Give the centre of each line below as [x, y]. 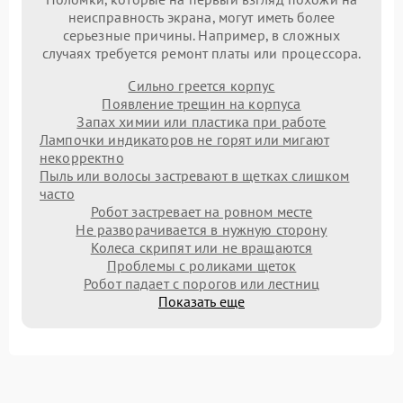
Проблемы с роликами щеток [201, 265]
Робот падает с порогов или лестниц [201, 283]
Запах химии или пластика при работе [201, 121]
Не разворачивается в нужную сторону [201, 229]
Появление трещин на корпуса [201, 103]
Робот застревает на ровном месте [201, 211]
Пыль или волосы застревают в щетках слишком [195, 175]
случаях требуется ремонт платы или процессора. [201, 53]
